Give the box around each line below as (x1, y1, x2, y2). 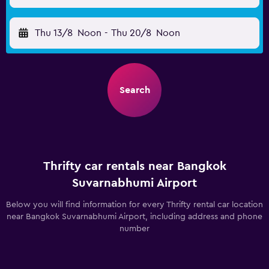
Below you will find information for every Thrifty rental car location (6, 201, 263, 209)
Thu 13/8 (35, 28, 73, 38)
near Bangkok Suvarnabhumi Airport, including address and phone (7, 213, 262, 221)
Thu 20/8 (110, 28, 151, 38)
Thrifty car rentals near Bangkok (43, 160, 226, 172)
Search (119, 85, 150, 95)
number (119, 225, 150, 233)
